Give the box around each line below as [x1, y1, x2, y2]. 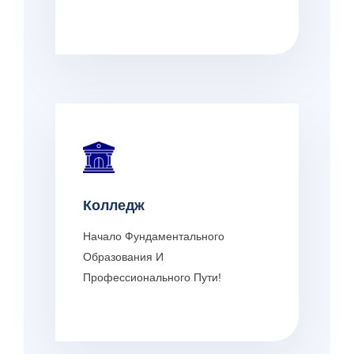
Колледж [83, 197, 145, 213]
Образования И [83, 250, 164, 263]
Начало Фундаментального [83, 229, 224, 243]
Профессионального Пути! [83, 270, 221, 284]
